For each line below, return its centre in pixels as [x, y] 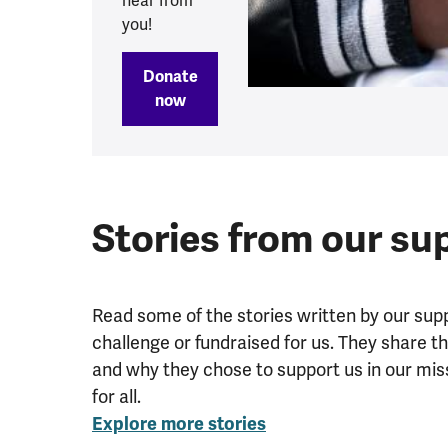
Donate [170, 77]
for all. [116, 397]
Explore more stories [179, 424]
